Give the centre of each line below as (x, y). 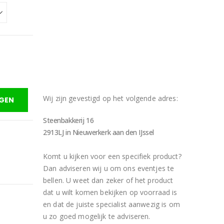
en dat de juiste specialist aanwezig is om (111, 204)
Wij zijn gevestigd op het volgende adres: (110, 98)
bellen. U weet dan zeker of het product (108, 180)
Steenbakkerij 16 (68, 120)
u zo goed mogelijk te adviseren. (97, 216)
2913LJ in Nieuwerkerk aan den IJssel (98, 132)
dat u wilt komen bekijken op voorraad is (110, 192)
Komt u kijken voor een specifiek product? (112, 156)
